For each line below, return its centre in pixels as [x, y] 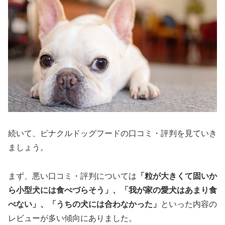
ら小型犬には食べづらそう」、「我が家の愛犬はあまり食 [113, 190]
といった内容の [189, 204]
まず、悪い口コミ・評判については [72, 176]
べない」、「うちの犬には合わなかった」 [84, 204]
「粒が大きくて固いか [177, 176]
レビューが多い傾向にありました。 [72, 218]
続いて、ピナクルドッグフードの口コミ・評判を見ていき [113, 133]
